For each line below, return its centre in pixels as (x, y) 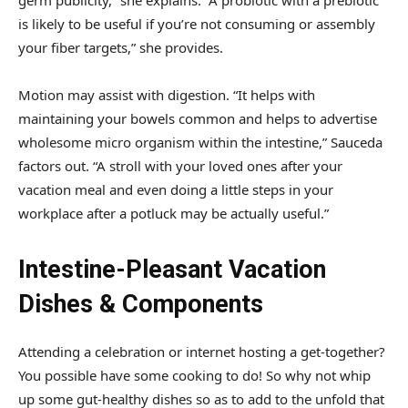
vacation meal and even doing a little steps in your (176, 189)
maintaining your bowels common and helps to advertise (198, 118)
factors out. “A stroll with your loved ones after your (180, 165)
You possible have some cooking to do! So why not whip (194, 375)
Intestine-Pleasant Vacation (172, 269)
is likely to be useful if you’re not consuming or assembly (197, 23)
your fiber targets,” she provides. (122, 47)
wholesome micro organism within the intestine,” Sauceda (200, 142)
